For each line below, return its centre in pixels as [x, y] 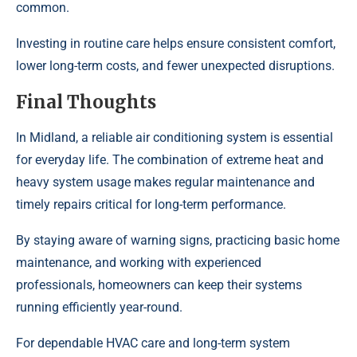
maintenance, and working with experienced [139, 263]
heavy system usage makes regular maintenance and [165, 182]
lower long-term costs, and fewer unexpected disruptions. [175, 66]
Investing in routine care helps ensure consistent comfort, [176, 44]
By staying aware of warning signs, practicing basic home [178, 241]
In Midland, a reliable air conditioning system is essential [175, 138]
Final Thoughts [86, 102]
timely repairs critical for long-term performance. [151, 205]
